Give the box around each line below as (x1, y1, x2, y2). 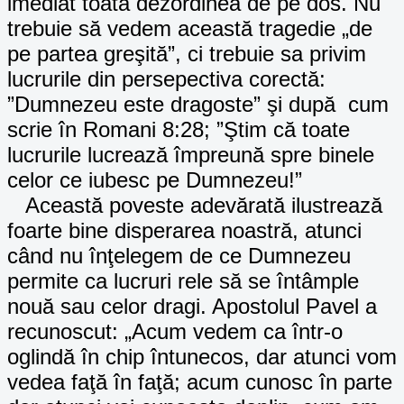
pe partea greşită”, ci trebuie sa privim (7, 41, 366, 66)
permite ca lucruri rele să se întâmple (7, 268, 359, 293)
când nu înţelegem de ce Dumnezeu (7, 243, 351, 268)
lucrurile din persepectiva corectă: (7, 66, 326, 91)
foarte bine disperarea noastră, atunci (7, 217, 362, 243)
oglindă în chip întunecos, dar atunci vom (7, 344, 397, 369)
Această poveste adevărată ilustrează (7, 192, 382, 217)
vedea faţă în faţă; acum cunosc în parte (7, 369, 392, 394)
